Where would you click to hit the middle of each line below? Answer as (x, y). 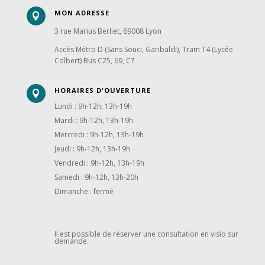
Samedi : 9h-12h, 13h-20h (96, 177)
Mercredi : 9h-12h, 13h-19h (99, 134)
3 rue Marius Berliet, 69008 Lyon (108, 31)
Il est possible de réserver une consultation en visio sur (146, 234)
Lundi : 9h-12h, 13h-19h (93, 106)
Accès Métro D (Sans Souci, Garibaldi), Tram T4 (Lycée (143, 49)
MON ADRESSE (82, 12)
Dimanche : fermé (84, 191)
